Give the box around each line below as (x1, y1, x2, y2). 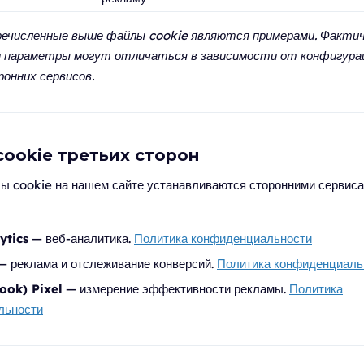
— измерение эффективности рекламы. (63, 281, 289, 297)
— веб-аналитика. (28, 231, 134, 246)
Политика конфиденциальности (134, 231, 312, 246)
